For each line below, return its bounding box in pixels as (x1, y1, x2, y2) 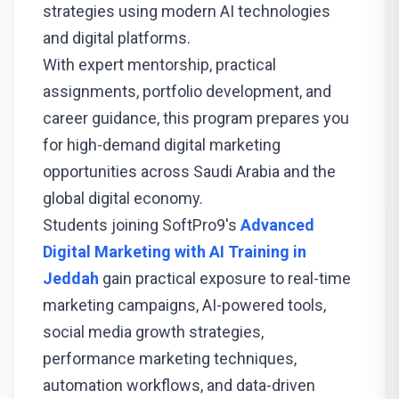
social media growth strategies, (43, 322, 264, 341)
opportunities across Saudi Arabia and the (43, 162, 336, 181)
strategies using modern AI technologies (43, 2, 330, 20)
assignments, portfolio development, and (43, 82, 331, 101)
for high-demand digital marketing (43, 135, 281, 154)
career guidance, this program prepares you (43, 109, 349, 127)
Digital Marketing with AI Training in (43, 242, 306, 261)
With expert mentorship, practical (43, 55, 276, 74)
